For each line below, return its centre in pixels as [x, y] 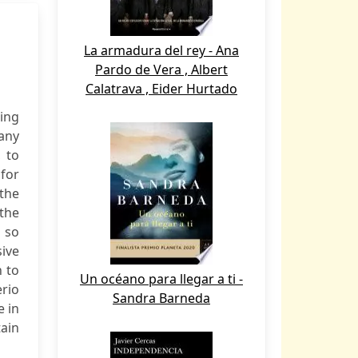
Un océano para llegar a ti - [161, 279]
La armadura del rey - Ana [161, 50]
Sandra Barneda [161, 298]
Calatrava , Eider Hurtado [161, 89]
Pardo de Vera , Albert [161, 70]
